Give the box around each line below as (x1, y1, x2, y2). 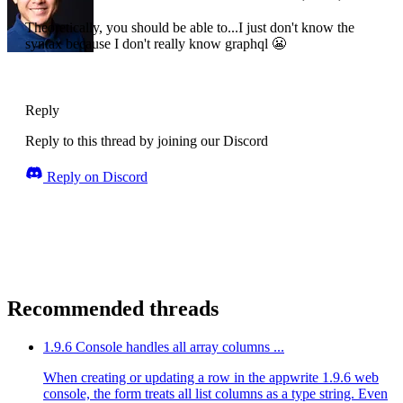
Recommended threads (7, 297, 219, 321)
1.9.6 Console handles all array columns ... (43, 339, 284, 355)
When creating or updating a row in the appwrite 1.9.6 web (43, 370, 379, 386)
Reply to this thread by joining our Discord (25, 133, 268, 149)
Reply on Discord (43, 169, 148, 185)
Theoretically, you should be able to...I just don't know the (25, 20, 354, 36)
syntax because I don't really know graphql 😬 (25, 36, 286, 52)
